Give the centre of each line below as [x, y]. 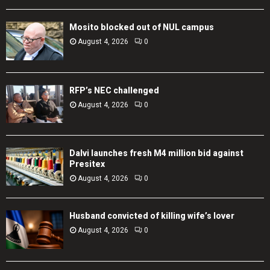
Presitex [87, 164]
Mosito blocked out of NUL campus [142, 27]
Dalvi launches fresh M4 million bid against [156, 153]
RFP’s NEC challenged [114, 90]
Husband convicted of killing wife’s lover [152, 216]
